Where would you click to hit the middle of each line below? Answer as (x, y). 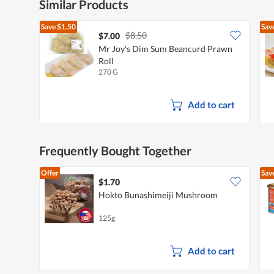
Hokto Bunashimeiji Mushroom (158, 194)
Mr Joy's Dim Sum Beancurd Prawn (165, 48)
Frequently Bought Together (115, 150)
